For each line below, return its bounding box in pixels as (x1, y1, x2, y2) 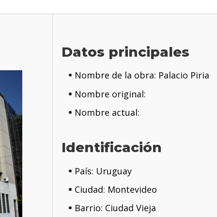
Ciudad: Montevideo (74, 183, 157, 195)
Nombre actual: (74, 107, 139, 119)
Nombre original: (74, 88, 146, 100)
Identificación (62, 139, 162, 156)
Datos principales (62, 43, 190, 60)
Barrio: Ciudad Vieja (74, 202, 156, 214)
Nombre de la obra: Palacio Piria (74, 69, 209, 81)
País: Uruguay (74, 165, 132, 177)
